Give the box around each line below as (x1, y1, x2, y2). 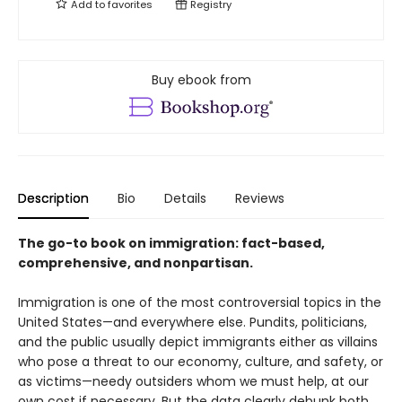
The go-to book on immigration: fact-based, (18, 234, 325, 253)
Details (164, 189, 206, 208)
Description (18, 189, 89, 208)
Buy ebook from (151, 71, 251, 89)
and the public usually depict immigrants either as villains (18, 333, 378, 352)
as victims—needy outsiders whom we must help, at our (18, 372, 369, 391)
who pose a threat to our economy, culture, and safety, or (18, 353, 383, 371)
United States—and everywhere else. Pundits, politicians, (18, 313, 367, 332)
